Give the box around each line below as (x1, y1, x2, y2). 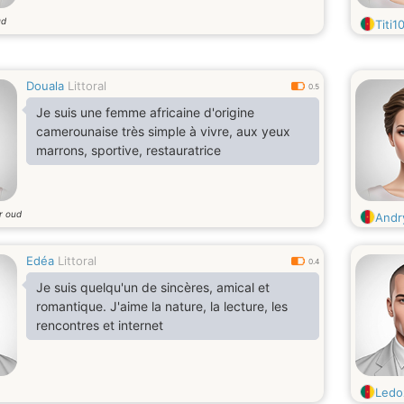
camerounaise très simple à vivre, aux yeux (36, 124, 290, 139)
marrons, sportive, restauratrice (36, 142, 221, 158)
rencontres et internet (36, 317, 163, 333)
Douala (26, 78, 64, 93)
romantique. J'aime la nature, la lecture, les (36, 298, 288, 314)
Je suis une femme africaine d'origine (36, 105, 254, 120)
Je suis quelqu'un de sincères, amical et (36, 280, 270, 295)
